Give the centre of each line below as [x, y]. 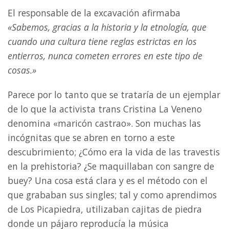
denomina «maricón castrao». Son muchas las [104, 123]
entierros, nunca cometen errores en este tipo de [105, 56]
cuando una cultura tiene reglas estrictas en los [102, 42]
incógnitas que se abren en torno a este [91, 138]
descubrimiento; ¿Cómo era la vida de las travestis [114, 152]
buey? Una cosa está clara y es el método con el [108, 181]
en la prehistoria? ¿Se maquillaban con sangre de [111, 166]
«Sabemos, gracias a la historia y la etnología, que [107, 27]
